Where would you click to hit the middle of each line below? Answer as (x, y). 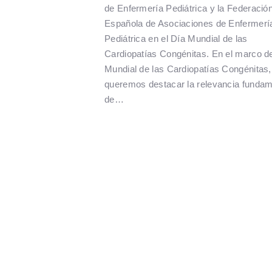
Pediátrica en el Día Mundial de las (176, 39)
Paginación (164, 179)
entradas (155, 233)
